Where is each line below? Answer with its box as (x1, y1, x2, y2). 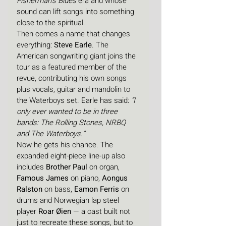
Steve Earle (54, 39, 92, 50)
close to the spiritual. (17, 17, 85, 28)
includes (17, 161, 46, 173)
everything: (17, 39, 54, 50)
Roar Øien (38, 205, 71, 217)
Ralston (17, 183, 42, 195)
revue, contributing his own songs (17, 72, 129, 84)
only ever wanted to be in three (17, 105, 120, 117)
